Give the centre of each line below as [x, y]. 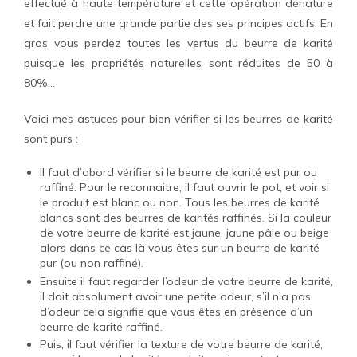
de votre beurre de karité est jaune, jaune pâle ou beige [184, 233]
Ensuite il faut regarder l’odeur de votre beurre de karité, [186, 281]
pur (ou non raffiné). [92, 263]
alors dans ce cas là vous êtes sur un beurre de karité [180, 248]
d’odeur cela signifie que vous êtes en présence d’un [176, 311]
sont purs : [51, 139]
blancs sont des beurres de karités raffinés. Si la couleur [186, 218]
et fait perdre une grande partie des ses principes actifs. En [178, 23]
